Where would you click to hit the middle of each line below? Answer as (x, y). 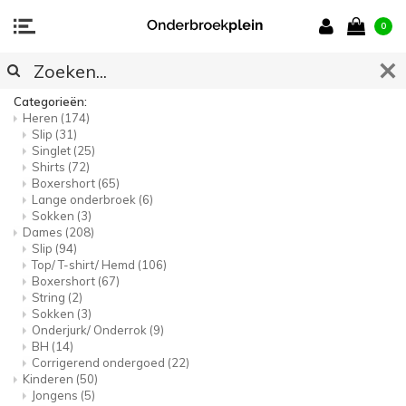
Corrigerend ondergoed (100, 362)
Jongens (56, 395)
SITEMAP (58, 67)
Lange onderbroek (85, 199)
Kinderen (49, 379)
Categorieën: (50, 101)
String (50, 297)
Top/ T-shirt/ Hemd (85, 265)
